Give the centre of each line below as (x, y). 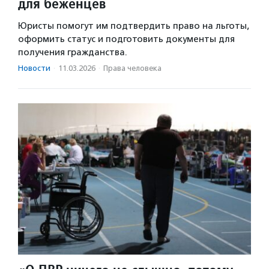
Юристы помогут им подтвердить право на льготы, (134, 26)
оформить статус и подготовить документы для (126, 39)
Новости (34, 68)
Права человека (132, 68)
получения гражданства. (73, 52)
